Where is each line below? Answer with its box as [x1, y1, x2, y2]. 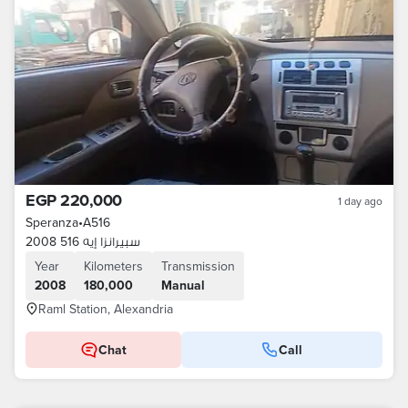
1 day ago [338, 193, 382, 209]
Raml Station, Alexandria [38, 300, 173, 318]
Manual [161, 276, 205, 294]
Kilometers [84, 257, 143, 275]
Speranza [25, 213, 78, 231]
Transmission [161, 257, 235, 275]
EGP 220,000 [25, 189, 122, 212]
